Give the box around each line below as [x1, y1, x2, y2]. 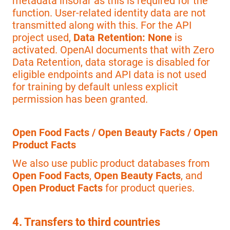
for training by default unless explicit [12, 80, 178, 93]
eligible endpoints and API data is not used [12, 68, 206, 81]
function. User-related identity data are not [12, 6, 206, 19]
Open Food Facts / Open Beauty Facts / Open [12, 126, 218, 139]
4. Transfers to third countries [12, 215, 160, 228]
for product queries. [103, 182, 195, 195]
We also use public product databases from [12, 157, 210, 170]
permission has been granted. [12, 92, 148, 105]
